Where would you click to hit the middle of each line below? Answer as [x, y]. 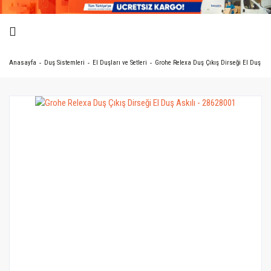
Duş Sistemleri [64, 63]
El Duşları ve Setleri [120, 63]
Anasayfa [23, 63]
